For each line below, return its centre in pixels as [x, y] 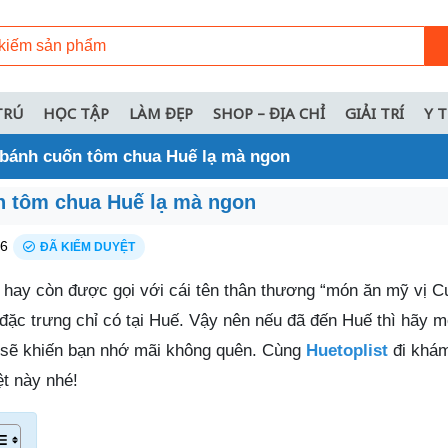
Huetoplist [347, 350]
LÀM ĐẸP [161, 112]
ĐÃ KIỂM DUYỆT [87, 246]
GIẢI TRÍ [374, 112]
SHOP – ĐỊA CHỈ [269, 112]
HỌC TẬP [76, 112]
